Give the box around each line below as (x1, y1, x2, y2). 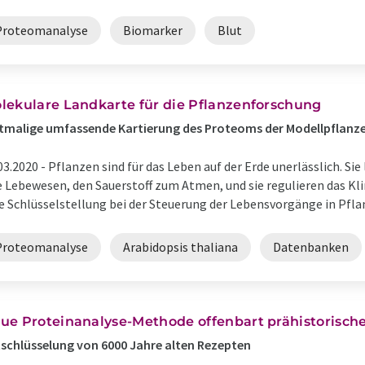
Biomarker (123, 22, 182, 38)
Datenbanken (273, 239, 349, 255)
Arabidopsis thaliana (123, 239, 238, 255)
